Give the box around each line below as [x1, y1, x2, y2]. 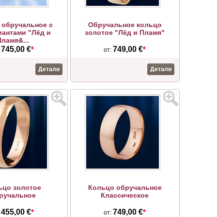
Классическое [101, 191, 149, 199]
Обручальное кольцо [88, 21, 162, 29]
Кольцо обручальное [88, 184, 162, 191]
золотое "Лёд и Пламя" [85, 29, 165, 36]
